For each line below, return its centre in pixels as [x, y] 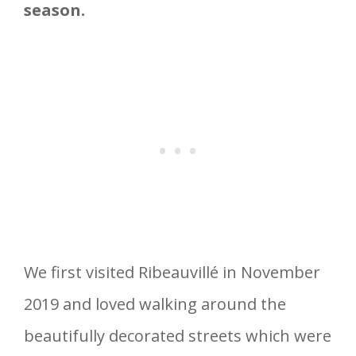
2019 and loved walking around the [155, 304]
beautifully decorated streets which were [178, 335]
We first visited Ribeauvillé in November [172, 272]
